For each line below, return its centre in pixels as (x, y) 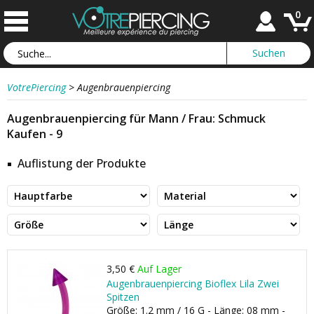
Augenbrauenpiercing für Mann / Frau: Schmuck (136, 118)
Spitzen (123, 297)
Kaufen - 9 (35, 134)
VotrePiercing (36, 87)
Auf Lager (159, 269)
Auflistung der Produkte (82, 163)
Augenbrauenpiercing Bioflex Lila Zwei (193, 284)
